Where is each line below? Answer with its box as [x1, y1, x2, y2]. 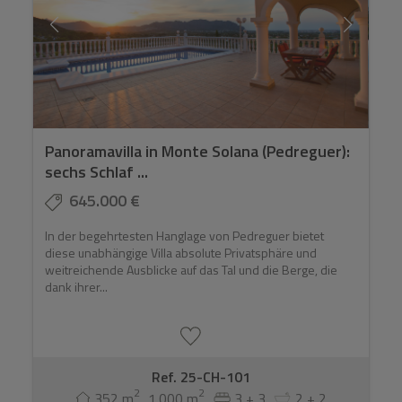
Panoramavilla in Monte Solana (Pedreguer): [45, 139, 351, 164]
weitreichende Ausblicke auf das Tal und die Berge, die [45, 260, 338, 280]
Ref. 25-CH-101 [151, 365, 250, 388]
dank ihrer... [45, 277, 109, 297]
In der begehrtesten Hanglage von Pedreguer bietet [45, 226, 325, 246]
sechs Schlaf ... [45, 160, 149, 185]
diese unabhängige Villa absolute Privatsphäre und [45, 243, 318, 263]
